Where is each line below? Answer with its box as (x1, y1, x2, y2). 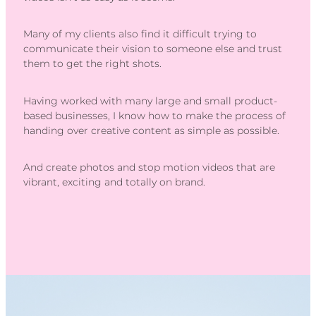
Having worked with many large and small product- (23, 92, 277, 109)
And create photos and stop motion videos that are (23, 159, 275, 176)
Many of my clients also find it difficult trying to (23, 26, 257, 43)
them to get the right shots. (23, 56, 164, 73)
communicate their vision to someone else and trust (23, 41, 282, 58)
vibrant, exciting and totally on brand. (23, 174, 205, 191)
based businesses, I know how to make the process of (23, 107, 286, 124)
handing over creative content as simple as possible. (23, 122, 282, 139)
